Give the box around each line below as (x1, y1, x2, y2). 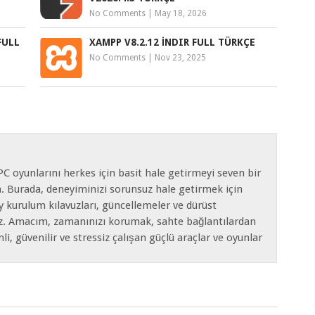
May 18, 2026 (154, 8, 207, 18)
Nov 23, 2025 (154, 52, 206, 63)
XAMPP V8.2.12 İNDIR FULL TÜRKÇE (89, 36, 255, 48)
